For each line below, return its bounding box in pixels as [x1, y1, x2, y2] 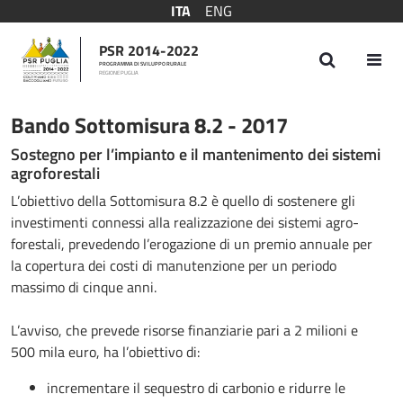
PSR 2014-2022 [99, 40, 200, 61]
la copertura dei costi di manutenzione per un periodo [11, 255, 336, 276]
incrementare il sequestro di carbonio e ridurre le [47, 377, 345, 399]
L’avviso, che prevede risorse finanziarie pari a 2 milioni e [11, 319, 358, 341]
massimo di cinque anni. [11, 276, 160, 298]
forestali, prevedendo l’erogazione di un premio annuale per [11, 233, 372, 255]
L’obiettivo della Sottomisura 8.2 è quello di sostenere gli [11, 190, 355, 211]
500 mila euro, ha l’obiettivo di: [11, 341, 200, 363]
